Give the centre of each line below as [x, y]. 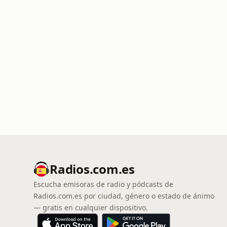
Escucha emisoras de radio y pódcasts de [103, 184]
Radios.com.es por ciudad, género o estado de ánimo [124, 196]
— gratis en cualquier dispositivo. [91, 207]
